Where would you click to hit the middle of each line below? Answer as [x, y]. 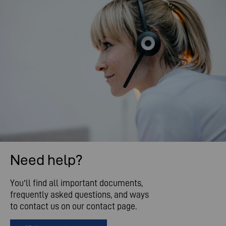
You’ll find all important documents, [76, 183]
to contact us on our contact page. [73, 206]
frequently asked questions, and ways [79, 194]
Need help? [46, 160]
